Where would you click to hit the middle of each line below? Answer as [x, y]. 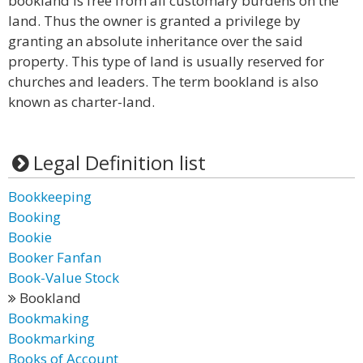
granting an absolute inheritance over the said [156, 41]
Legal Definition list [119, 162]
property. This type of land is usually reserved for [166, 61]
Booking [34, 217]
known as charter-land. [81, 102]
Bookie [30, 237]
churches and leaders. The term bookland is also [163, 81]
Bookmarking [51, 338]
